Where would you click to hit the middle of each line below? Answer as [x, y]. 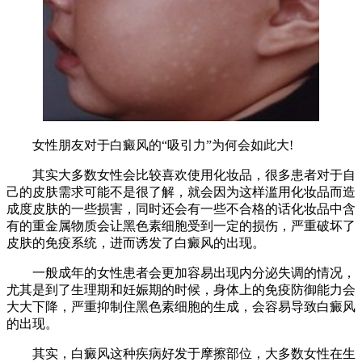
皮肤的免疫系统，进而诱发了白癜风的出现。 [136, 242]
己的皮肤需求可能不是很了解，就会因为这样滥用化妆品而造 [181, 192]
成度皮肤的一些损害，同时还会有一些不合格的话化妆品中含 [181, 208]
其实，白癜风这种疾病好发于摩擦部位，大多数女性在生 [181, 353]
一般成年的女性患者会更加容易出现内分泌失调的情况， [181, 272]
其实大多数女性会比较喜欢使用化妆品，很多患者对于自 [181, 175]
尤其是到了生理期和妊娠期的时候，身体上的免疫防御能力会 [181, 289]
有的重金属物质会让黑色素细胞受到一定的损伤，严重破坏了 [181, 225]
